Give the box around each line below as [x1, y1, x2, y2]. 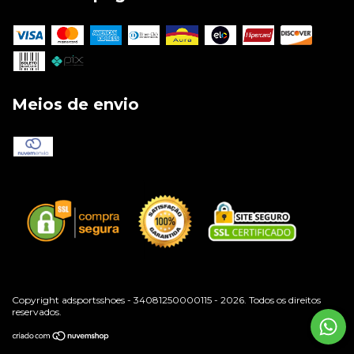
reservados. [12, 305, 62, 318]
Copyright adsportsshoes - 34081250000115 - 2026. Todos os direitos [12, 293, 321, 306]
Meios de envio [12, 95, 139, 115]
